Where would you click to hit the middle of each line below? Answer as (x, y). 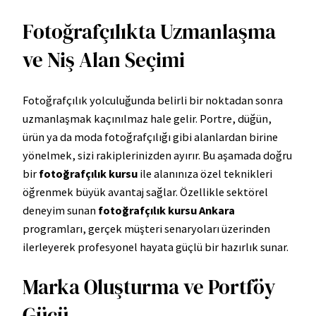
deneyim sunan (60, 211)
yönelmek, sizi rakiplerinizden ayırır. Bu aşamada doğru (157, 156)
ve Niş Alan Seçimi (104, 60)
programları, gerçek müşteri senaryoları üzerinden (146, 229)
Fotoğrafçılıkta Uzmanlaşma (149, 32)
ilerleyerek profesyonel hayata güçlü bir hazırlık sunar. (156, 247)
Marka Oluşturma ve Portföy (149, 287)
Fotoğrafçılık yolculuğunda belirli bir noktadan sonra (153, 101)
